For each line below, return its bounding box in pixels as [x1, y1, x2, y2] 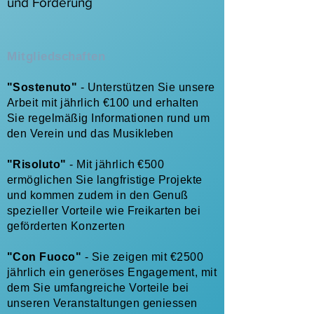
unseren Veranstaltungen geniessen [7, 297, 198, 309]
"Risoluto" [7, 158, 67, 170]
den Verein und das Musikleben [7, 128, 177, 139]
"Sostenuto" [7, 81, 81, 93]
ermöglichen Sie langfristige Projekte [7, 174, 203, 186]
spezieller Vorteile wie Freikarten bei [7, 205, 201, 217]
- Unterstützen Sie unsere [80, 81, 215, 93]
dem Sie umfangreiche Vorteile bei [7, 282, 189, 294]
